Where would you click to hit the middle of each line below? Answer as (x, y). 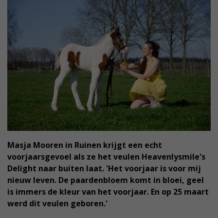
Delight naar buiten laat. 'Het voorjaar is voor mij (104, 168)
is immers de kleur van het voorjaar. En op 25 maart (108, 191)
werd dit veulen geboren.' (57, 203)
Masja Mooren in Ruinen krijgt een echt (85, 145)
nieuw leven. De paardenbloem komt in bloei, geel (106, 180)
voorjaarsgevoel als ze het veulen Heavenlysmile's (106, 156)
